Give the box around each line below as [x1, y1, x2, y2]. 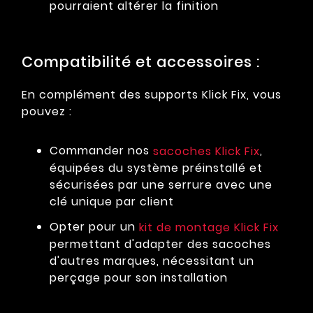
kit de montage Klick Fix [139, 219, 279, 235]
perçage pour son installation [50, 269, 228, 286]
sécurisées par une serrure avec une [50, 177, 272, 194]
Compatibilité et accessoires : [22, 52, 260, 73]
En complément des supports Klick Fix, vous [22, 87, 282, 103]
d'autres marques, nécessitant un [50, 252, 254, 269]
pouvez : [22, 103, 72, 120]
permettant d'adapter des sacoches [50, 235, 271, 252]
